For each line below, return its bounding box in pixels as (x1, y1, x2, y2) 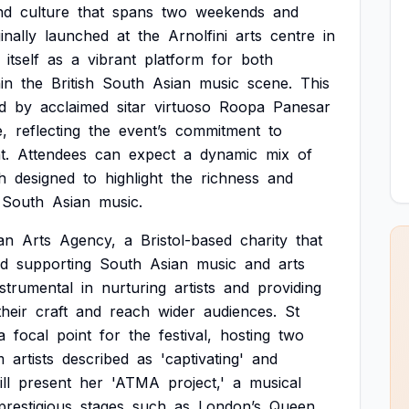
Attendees (17, 145, 87, 163)
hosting (220, 326, 270, 344)
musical (249, 373, 301, 392)
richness (201, 169, 259, 187)
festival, (159, 326, 212, 344)
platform (144, 50, 204, 68)
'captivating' (161, 350, 244, 368)
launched (45, 26, 109, 45)
